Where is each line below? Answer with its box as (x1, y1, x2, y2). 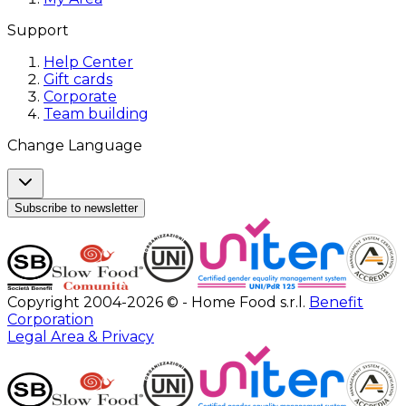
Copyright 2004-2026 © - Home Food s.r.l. (7, 294, 309, 311)
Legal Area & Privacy (7, 328, 154, 345)
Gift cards (43, 71, 112, 88)
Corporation (7, 311, 93, 328)
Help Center (43, 53, 133, 71)
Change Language (7, 137, 142, 154)
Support (7, 22, 69, 39)
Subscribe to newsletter (14, 201, 138, 215)
